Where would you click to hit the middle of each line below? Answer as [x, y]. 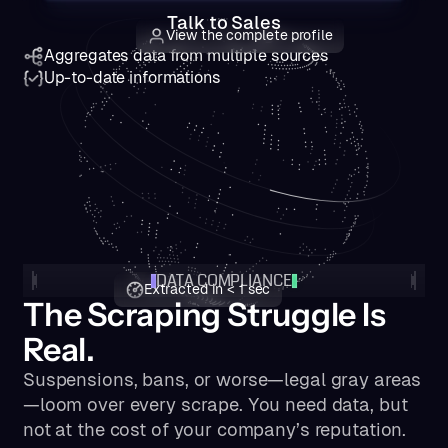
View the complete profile [249, 35]
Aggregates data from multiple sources [186, 56]
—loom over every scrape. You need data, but [215, 405]
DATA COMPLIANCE [224, 280]
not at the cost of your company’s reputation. [214, 430]
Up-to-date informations [132, 78]
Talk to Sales [224, 22]
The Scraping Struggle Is [204, 315]
